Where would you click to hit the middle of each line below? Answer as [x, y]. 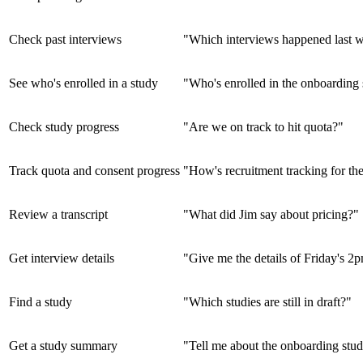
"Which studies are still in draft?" [267, 301]
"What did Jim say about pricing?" [271, 214]
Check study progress [64, 126]
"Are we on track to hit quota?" [263, 126]
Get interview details [62, 258]
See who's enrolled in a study [83, 83]
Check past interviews [65, 39]
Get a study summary [63, 345]
